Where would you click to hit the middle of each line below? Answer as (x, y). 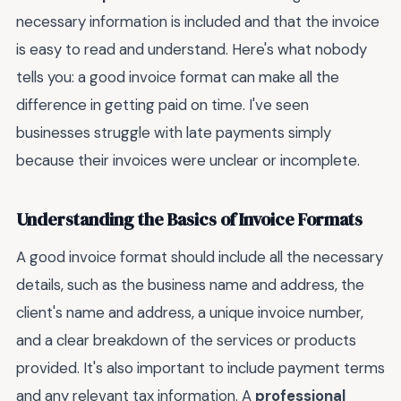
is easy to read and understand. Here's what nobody (192, 49)
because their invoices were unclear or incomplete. (188, 160)
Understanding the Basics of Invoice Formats (189, 220)
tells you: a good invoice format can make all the (178, 77)
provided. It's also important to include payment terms (200, 367)
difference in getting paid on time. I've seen (162, 104)
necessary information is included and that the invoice (198, 21)
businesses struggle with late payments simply (174, 132)
